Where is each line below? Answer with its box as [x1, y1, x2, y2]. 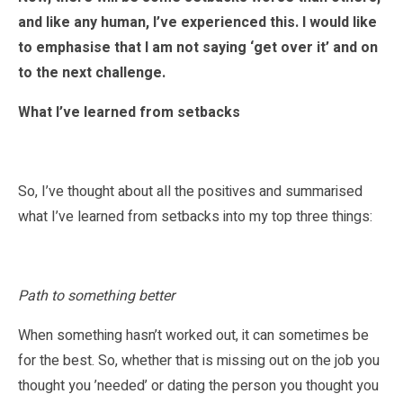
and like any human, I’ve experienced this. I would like [18, 11, 377, 33]
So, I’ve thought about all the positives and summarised [18, 180, 363, 202]
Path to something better [18, 284, 175, 307]
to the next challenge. [18, 61, 166, 84]
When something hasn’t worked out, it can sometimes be [18, 324, 369, 346]
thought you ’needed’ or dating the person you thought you [18, 374, 379, 397]
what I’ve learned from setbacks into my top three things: [18, 205, 372, 228]
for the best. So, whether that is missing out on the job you [18, 349, 380, 372]
